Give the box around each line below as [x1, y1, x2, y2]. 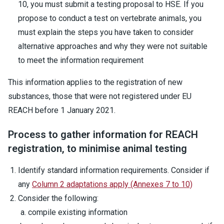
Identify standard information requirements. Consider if [18, 165, 209, 175]
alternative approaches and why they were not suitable [18, 41, 207, 51]
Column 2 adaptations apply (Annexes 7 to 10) [32, 179, 192, 189]
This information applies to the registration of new [8, 77, 182, 87]
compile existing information [28, 207, 127, 217]
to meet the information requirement [18, 55, 143, 65]
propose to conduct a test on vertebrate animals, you [18, 13, 201, 23]
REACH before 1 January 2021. [8, 105, 115, 115]
